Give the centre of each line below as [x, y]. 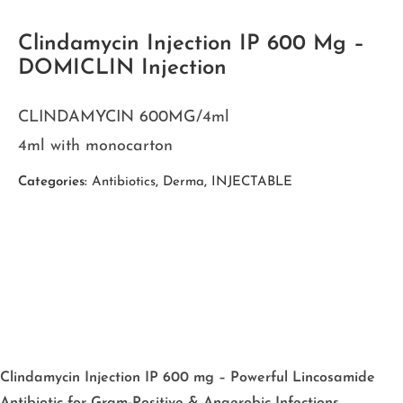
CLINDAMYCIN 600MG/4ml [124, 117]
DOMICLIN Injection [122, 68]
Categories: [53, 182]
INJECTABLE [252, 182]
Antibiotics [124, 182]
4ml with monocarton [95, 146]
